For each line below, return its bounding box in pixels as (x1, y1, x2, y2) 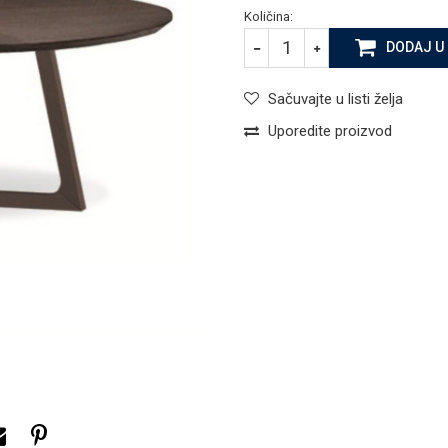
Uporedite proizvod (268, 121, 392, 140)
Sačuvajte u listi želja (268, 89, 403, 108)
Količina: (244, 8, 293, 24)
